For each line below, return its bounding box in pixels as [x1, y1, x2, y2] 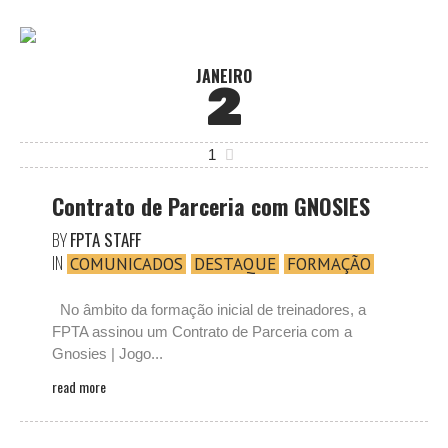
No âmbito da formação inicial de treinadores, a [52, 300, 366, 318]
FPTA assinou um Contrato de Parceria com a [52, 322, 352, 340]
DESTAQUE [194, 252, 276, 275]
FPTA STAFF [70, 227, 141, 252]
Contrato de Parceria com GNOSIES [52, 190, 370, 222]
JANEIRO [196, 64, 252, 88]
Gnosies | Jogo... [52, 344, 163, 362]
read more [52, 375, 106, 397]
